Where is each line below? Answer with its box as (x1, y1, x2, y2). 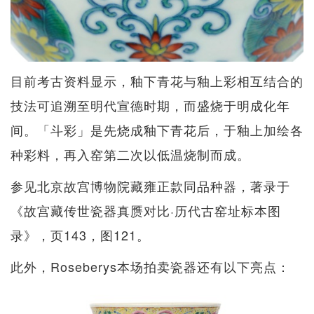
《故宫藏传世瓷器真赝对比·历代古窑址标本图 (11, 200, 281, 219)
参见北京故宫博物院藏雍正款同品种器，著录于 (11, 176, 290, 195)
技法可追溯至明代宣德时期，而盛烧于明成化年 (11, 95, 290, 114)
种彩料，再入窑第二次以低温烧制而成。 (11, 144, 250, 163)
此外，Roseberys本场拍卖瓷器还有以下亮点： (11, 257, 290, 275)
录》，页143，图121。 (11, 225, 150, 244)
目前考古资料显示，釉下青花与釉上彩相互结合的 (11, 71, 303, 90)
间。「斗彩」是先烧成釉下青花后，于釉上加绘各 (11, 120, 303, 139)
